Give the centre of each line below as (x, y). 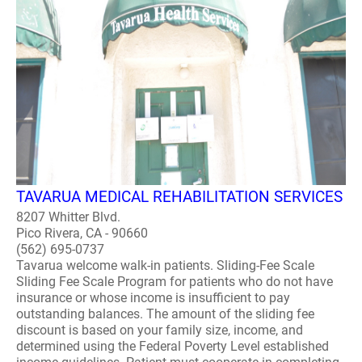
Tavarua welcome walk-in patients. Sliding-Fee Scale (165, 265)
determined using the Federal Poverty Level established (173, 346)
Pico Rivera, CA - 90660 (82, 233)
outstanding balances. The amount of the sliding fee (165, 314)
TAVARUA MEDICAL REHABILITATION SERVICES (179, 197)
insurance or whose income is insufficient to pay (153, 298)
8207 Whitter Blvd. (68, 217)
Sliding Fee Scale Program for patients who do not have (175, 282)
